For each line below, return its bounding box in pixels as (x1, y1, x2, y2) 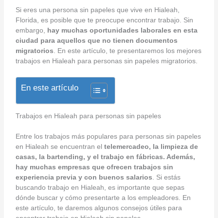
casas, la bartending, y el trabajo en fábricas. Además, (15, 153, 195, 161)
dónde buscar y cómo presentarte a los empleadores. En (15, 194, 191, 202)
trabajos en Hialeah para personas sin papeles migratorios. (15, 56, 198, 65)
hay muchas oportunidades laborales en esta (47, 26, 198, 34)
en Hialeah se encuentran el (15, 143, 102, 151)
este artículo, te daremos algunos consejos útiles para (15, 204, 182, 212)
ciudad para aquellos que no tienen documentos (15, 36, 178, 44)
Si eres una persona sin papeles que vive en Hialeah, (15, 5, 180, 14)
